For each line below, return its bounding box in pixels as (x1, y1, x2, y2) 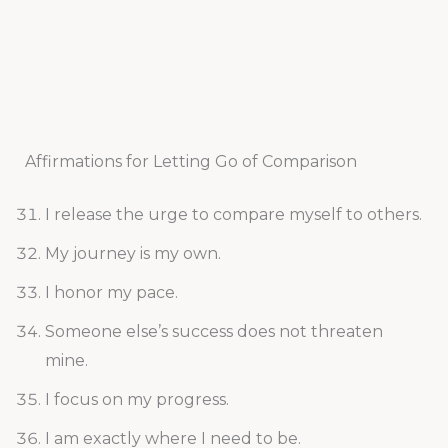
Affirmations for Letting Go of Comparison (24, 152, 357, 172)
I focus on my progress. (44, 390, 229, 410)
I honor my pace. (44, 283, 178, 303)
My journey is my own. (44, 244, 221, 264)
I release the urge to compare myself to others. (44, 205, 422, 225)
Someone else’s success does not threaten (44, 322, 383, 342)
